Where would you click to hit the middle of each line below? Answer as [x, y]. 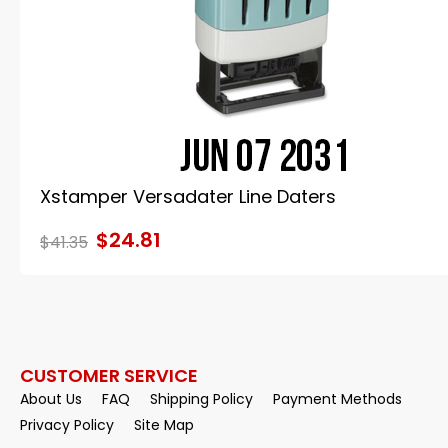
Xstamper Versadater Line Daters [188, 196]
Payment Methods [337, 399]
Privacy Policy [67, 425]
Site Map [164, 425]
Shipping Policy [201, 399]
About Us [51, 399]
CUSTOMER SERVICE [109, 375]
